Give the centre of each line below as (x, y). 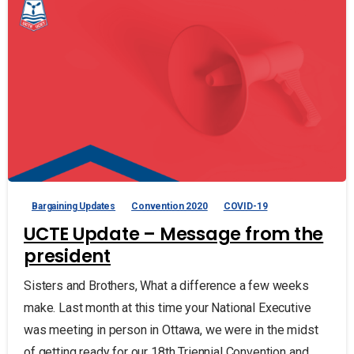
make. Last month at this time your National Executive (168, 307)
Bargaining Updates (74, 206)
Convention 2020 (169, 206)
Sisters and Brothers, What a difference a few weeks (166, 285)
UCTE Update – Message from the (174, 233)
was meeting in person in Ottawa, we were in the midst (171, 330)
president (67, 256)
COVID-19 (245, 206)
